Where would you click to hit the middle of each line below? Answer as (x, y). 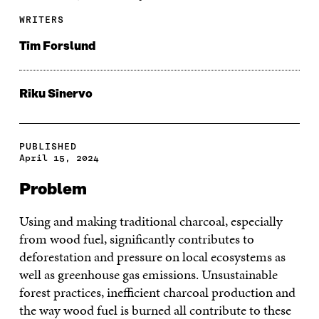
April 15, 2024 (59, 157)
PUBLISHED (48, 146)
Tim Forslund (57, 46)
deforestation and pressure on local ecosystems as (152, 256)
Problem (53, 189)
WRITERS (41, 19)
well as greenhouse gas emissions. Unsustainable (148, 274)
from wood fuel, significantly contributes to (136, 239)
